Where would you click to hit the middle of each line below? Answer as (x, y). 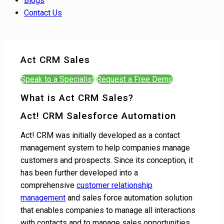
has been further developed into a (79, 173)
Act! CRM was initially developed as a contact (100, 135)
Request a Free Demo (135, 79)
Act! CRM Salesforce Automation (98, 116)
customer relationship (114, 185)
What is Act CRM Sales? (77, 98)
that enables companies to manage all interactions (108, 210)
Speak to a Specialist (57, 79)
